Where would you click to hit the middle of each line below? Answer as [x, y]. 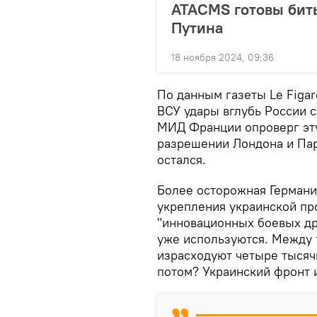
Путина [197, 27]
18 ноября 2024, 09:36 [223, 57]
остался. [181, 159]
